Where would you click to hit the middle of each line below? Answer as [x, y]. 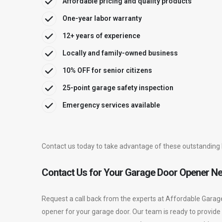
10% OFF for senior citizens [107, 71]
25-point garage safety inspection [118, 88]
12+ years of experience [101, 36]
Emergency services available [111, 105]
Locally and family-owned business [120, 53]
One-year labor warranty [102, 19]
